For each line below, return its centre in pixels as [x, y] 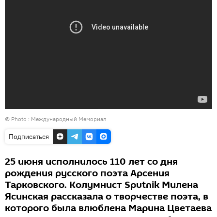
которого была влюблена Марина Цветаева [108, 208]
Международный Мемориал [69, 119]
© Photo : [18, 119]
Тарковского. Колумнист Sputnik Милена [101, 185]
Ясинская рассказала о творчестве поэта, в [107, 197]
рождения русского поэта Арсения [87, 173]
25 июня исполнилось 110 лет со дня [91, 162]
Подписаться [29, 137]
